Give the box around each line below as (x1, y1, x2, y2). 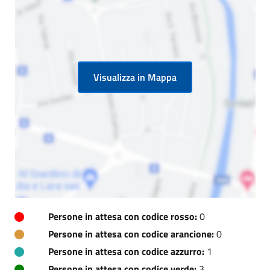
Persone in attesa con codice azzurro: (48, 243, 204, 259)
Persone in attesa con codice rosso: (48, 209, 197, 224)
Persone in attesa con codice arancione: (48, 226, 214, 241)
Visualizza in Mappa (93, 69, 177, 84)
